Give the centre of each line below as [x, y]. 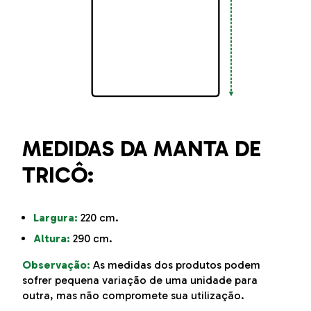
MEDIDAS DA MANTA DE [142, 148]
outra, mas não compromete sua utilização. [133, 295]
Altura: [52, 238]
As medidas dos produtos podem [177, 264]
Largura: [56, 217]
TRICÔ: [58, 175]
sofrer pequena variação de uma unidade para [140, 280]
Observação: [56, 264]
